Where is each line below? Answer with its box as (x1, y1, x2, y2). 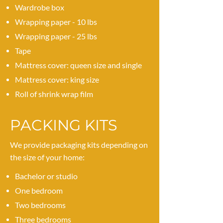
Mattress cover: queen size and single (15, 60, 142, 70)
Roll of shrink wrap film (15, 89, 93, 99)
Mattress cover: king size (15, 75, 99, 84)
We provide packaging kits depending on (10, 140, 148, 149)
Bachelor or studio (15, 171, 78, 181)
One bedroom (15, 186, 63, 195)
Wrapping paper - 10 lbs (15, 17, 97, 26)
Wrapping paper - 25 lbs (15, 31, 97, 41)
